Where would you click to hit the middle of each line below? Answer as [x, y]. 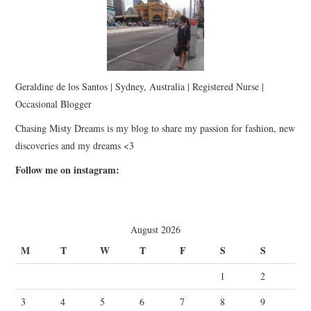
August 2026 [155, 229]
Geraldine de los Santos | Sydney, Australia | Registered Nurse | [140, 87]
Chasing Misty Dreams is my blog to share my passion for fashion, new [155, 128]
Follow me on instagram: [68, 170]
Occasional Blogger [54, 104]
